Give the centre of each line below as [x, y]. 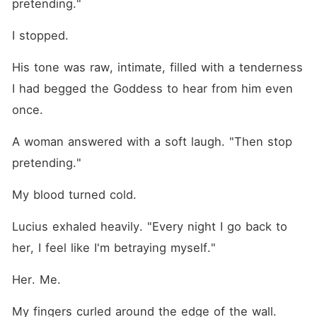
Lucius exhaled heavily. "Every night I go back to [149, 226]
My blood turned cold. [74, 195]
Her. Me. [36, 279]
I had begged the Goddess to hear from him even [152, 88]
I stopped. [40, 35]
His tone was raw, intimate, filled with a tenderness [157, 67]
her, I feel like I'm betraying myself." [114, 248]
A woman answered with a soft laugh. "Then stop [152, 142]
